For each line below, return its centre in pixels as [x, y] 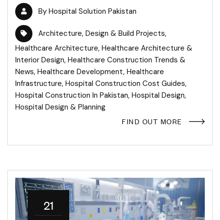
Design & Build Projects [125, 34]
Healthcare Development [80, 72]
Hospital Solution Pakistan [93, 12]
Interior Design [40, 60]
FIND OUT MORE [152, 121]
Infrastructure [39, 84]
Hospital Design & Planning [60, 107]
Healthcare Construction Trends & [127, 60]
